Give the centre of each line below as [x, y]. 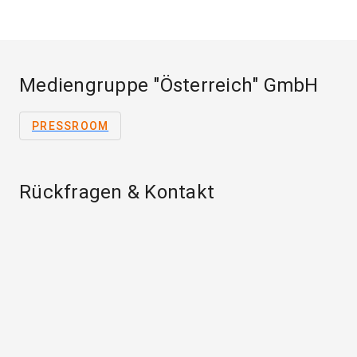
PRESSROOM [71, 126]
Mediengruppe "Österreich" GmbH [169, 86]
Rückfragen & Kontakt [117, 192]
